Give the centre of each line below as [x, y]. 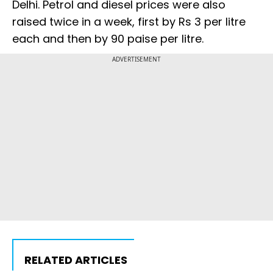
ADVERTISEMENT [136, 59]
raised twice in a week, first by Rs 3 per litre [129, 22]
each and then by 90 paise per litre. [108, 39]
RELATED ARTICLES [76, 260]
